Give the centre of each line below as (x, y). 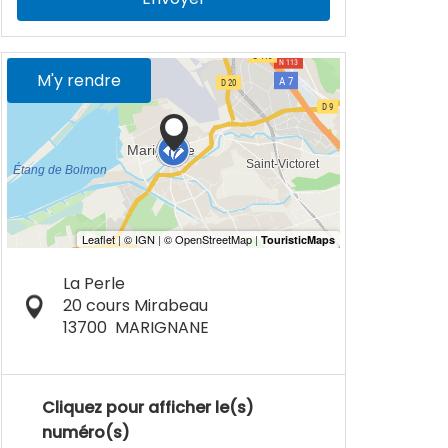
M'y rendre (79, 80)
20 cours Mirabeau (135, 305)
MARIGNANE (161, 327)
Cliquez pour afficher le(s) (148, 407)
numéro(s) (86, 432)
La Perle (93, 283)
